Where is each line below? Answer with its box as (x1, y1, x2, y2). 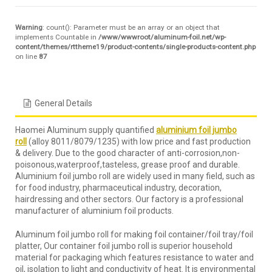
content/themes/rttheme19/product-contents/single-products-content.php (15, 42, 256, 51)
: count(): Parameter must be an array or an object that (42, 22, 220, 32)
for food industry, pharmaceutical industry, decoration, (15, 182, 222, 192)
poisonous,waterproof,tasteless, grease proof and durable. (15, 159, 240, 169)
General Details (34, 98, 92, 108)
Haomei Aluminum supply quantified (15, 124, 156, 135)
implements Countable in (15, 32, 98, 41)
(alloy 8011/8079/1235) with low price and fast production (27, 136, 251, 146)
